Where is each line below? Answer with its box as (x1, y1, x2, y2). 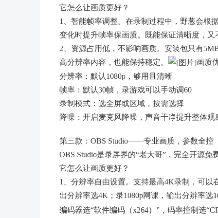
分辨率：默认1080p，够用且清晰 (59, 72, 172, 80)
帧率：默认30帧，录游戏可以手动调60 (59, 85, 192, 94)
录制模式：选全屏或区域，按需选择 (59, 99, 184, 108)
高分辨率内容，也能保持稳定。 (59, 57, 168, 66)
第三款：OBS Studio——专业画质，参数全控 (59, 137, 214, 145)
